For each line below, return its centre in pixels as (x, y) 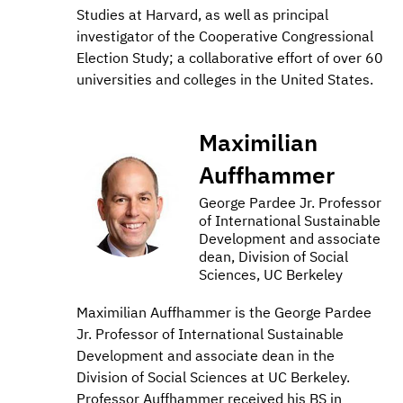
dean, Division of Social (273, 257)
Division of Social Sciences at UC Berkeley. (213, 377)
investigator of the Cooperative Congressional (225, 36)
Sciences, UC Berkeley (271, 275)
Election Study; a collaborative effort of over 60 (230, 58)
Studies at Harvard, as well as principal (202, 15)
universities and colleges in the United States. (225, 80)
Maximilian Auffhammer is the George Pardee (224, 313)
